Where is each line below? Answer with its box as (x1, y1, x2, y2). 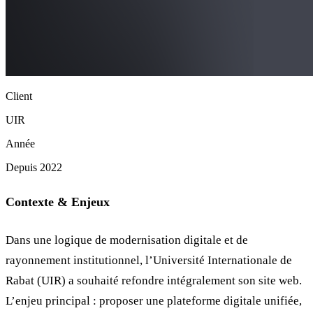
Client (6, 89, 32, 102)
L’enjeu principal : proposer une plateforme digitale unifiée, (6, 293, 302, 307)
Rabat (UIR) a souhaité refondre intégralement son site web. (6, 273, 302, 287)
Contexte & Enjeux (6, 195, 110, 209)
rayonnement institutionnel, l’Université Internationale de (6, 253, 292, 267)
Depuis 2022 (6, 161, 62, 173)
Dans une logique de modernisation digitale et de (6, 233, 248, 247)
